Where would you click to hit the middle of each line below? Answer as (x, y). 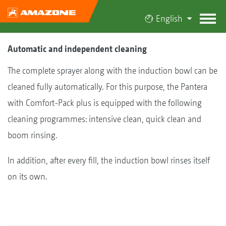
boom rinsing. (33, 135)
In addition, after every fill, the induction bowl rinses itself (109, 160)
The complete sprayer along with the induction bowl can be (112, 70)
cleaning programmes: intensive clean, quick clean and (104, 119)
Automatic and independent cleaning (77, 49)
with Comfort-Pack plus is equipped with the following (105, 103)
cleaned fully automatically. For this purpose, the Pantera (107, 87)
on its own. (29, 176)
